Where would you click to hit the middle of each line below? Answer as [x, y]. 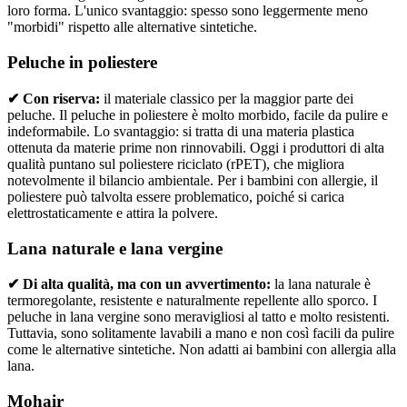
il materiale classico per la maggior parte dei [227, 98]
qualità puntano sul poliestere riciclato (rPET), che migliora [176, 164]
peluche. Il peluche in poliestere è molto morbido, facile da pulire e [198, 114]
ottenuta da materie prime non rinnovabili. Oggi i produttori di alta [196, 147]
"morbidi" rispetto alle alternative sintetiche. [132, 27]
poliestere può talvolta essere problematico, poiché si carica [176, 196]
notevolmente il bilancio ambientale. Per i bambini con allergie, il [193, 180]
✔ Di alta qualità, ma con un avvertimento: [139, 284]
